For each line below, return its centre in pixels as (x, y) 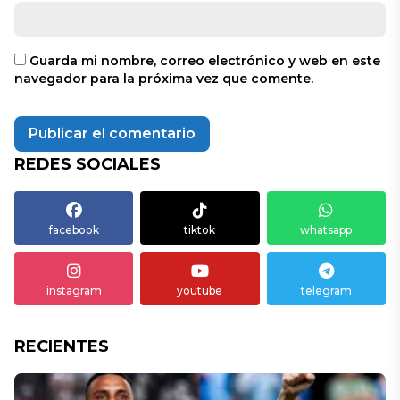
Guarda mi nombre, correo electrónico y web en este (205, 61)
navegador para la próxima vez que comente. (164, 79)
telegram (326, 291)
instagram (74, 291)
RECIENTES (62, 346)
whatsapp (326, 230)
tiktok (200, 230)
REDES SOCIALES (87, 164)
